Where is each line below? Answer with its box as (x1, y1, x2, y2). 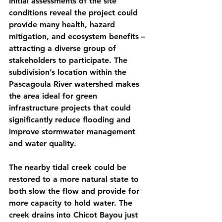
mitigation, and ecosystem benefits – (9, 31, 148, 41)
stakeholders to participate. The (9, 55, 130, 65)
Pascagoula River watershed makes (9, 79, 142, 89)
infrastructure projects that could (9, 103, 133, 112)
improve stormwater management (9, 126, 138, 136)
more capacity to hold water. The (9, 198, 135, 208)
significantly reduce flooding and (9, 114, 133, 124)
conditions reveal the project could (9, 7, 140, 17)
